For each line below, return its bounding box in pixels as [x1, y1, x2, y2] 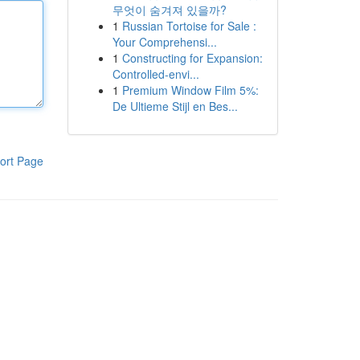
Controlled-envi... [112, 66, 199, 82]
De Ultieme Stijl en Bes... [112, 98, 238, 114]
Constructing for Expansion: [121, 50, 263, 66]
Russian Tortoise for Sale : [121, 18, 256, 34]
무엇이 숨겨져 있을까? [112, 2, 227, 18]
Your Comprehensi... [112, 34, 217, 50]
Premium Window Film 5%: [121, 82, 259, 98]
